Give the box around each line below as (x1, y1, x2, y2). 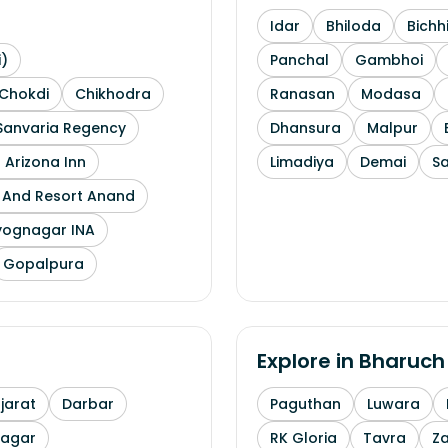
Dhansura (270, 118, 341, 138)
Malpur (367, 118, 418, 138)
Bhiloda (326, 16, 381, 36)
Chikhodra (75, 84, 151, 104)
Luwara (367, 394, 420, 414)
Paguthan (270, 394, 341, 414)
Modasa (361, 84, 421, 104)
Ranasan (270, 84, 335, 104)
